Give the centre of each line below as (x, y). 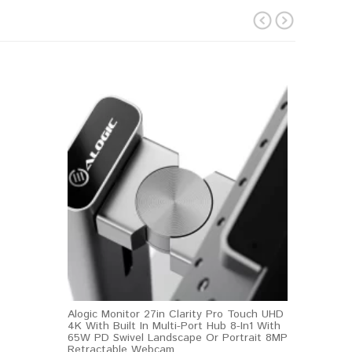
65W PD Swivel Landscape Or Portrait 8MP (178, 338)
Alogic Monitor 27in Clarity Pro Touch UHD (176, 314)
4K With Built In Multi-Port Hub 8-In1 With (174, 326)
